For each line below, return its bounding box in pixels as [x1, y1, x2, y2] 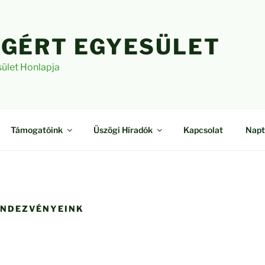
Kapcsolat [183, 124, 223, 135]
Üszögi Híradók [93, 124, 153, 135]
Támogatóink [10, 124, 63, 135]
